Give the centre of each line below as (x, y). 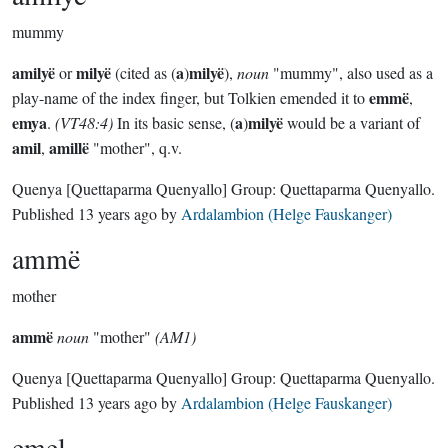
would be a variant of (351, 122)
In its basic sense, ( (174, 122)
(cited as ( (143, 72)
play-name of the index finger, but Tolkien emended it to (190, 97)
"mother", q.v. (135, 147)
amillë (69, 147)
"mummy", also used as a (351, 72)
